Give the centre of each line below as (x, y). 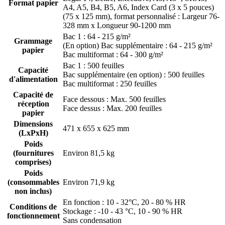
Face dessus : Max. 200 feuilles (112, 108)
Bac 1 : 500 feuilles (93, 66)
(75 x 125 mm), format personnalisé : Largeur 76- (141, 17)
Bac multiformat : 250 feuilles (110, 84)
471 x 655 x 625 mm (96, 129)
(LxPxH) (33, 133)
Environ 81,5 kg (89, 153)
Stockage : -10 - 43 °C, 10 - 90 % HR (123, 211)
